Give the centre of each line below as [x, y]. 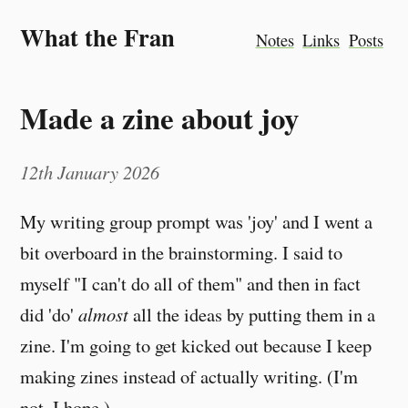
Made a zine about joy [160, 117]
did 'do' [50, 315]
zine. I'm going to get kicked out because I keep [196, 346]
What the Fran [98, 37]
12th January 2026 [90, 172]
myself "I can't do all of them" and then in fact [191, 284]
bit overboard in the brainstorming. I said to [182, 253]
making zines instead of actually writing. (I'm [189, 377]
